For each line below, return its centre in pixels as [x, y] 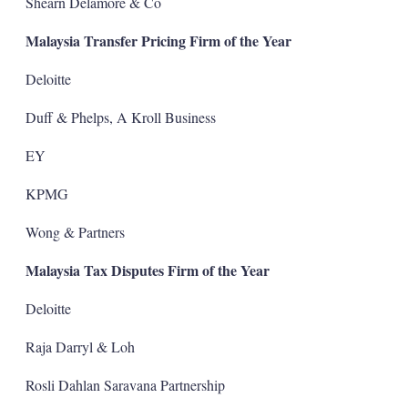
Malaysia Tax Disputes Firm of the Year [147, 270]
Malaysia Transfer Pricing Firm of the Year [158, 40]
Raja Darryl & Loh [80, 346]
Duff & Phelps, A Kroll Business [120, 117]
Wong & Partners [75, 231]
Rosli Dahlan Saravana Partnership [125, 384]
